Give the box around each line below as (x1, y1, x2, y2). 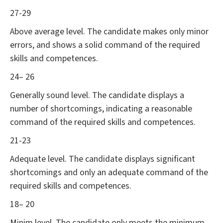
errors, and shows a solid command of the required (10, 39, 200, 52)
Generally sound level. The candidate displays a (10, 89, 184, 102)
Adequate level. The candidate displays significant (10, 153, 195, 166)
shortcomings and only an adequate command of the (10, 166, 208, 179)
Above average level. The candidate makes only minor (10, 25, 209, 38)
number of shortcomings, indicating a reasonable (10, 103, 192, 115)
